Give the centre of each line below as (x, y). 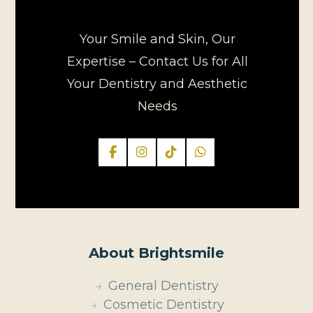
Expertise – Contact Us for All (157, 61)
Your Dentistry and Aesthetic (157, 83)
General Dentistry (163, 285)
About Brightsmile (156, 253)
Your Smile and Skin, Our (157, 39)
